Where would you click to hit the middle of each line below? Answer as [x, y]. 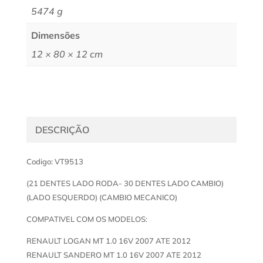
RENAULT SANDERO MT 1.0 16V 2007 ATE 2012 [114, 254]
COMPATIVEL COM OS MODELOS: [87, 219]
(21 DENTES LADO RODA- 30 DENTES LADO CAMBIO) [125, 183]
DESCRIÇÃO [62, 129]
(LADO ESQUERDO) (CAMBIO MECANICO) [102, 197]
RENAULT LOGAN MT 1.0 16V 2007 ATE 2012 [108, 240]
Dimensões [55, 35]
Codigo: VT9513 [55, 161]
